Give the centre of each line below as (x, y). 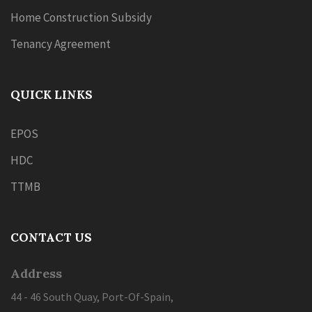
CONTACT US (51, 237)
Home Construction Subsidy (81, 17)
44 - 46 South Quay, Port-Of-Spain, (92, 297)
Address (36, 273)
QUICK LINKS (52, 95)
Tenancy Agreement (61, 44)
